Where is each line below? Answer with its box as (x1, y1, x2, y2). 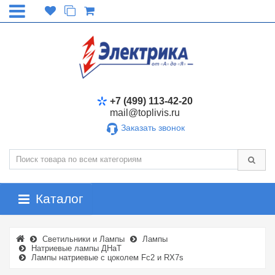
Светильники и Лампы (42, 234, 125, 244)
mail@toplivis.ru (110, 107, 180, 118)
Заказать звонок (120, 123, 185, 133)
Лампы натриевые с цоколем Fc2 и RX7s (31, 253, 184, 262)
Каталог (36, 192, 83, 206)
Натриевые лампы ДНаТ (31, 244, 122, 253)
